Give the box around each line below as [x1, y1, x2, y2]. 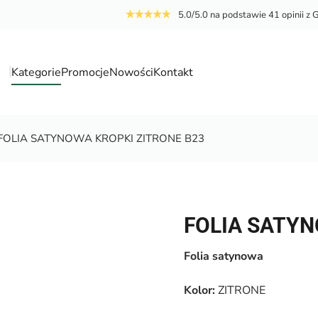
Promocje [61, 65, 110, 80]
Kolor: [184, 283, 215, 298]
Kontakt [153, 65, 194, 80]
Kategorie [11, 65, 62, 80]
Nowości [109, 65, 154, 80]
